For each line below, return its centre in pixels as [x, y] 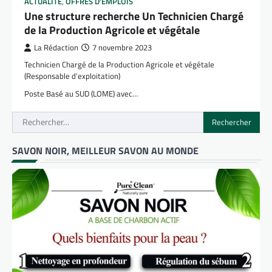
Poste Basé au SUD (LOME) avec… [81, 93]
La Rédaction [56, 47]
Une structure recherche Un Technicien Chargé [134, 16]
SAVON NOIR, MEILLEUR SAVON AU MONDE [105, 151]
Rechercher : [37, 118]
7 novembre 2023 [122, 47]
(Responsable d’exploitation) [72, 76]
